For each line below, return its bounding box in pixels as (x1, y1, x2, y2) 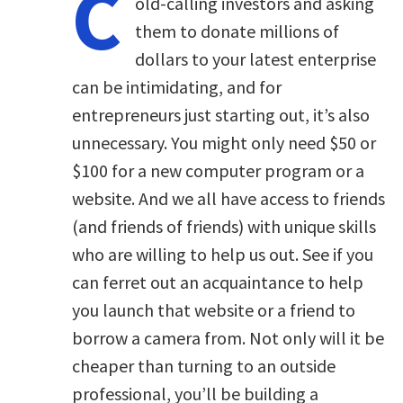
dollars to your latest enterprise (135, 48, 376, 71)
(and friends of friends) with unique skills (72, 215, 376, 238)
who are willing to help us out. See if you (72, 243, 373, 266)
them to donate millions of (135, 20, 339, 43)
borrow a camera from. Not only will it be (72, 327, 384, 350)
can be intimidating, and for (72, 76, 282, 99)
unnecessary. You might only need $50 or (72, 131, 376, 155)
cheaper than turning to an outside (72, 354, 336, 378)
